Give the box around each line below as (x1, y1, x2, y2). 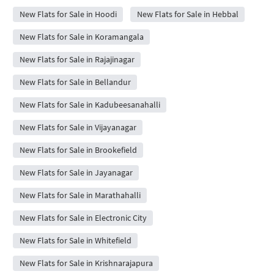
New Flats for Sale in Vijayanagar (19, 121, 136, 133)
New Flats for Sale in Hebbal (136, 8, 239, 20)
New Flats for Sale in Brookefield (19, 144, 137, 155)
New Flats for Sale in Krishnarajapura (19, 257, 153, 268)
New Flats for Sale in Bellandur (19, 76, 131, 87)
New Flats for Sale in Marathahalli (19, 189, 141, 201)
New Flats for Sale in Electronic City (19, 212, 147, 223)
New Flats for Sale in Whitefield (19, 234, 131, 246)
